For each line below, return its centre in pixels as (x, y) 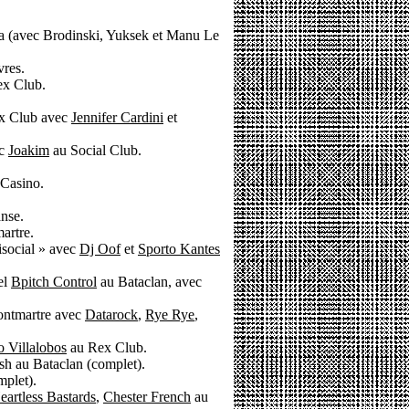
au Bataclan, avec (149, 282)
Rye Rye (170, 315)
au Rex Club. (107, 347)
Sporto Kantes (179, 249)
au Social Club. (95, 150)
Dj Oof (100, 249)
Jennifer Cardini (117, 117)
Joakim (29, 150)
